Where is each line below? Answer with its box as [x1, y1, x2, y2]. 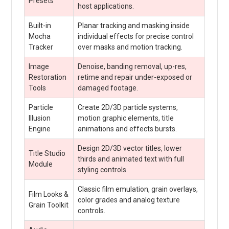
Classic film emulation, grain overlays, [77, 185, 198, 193]
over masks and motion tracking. [77, 42, 182, 51]
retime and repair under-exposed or [77, 73, 192, 81]
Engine [28, 124, 51, 133]
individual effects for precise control [77, 32, 194, 40]
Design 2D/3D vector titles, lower [77, 144, 182, 152]
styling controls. [77, 165, 128, 174]
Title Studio [28, 149, 65, 157]
